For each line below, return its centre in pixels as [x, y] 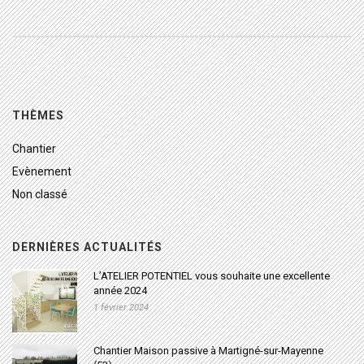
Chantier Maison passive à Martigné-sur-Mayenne [208, 351]
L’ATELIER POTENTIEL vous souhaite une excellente [212, 276]
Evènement [42, 172]
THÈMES [38, 116]
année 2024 [120, 291]
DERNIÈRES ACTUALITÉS [87, 247]
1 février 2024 [121, 308]
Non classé [40, 195]
